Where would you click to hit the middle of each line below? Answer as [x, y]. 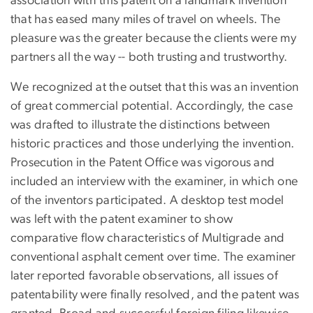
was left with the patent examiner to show [122, 219]
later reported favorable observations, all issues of [144, 276]
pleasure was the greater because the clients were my [153, 38]
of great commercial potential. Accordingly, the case [152, 106]
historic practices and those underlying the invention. [153, 144]
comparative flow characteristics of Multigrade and [148, 238]
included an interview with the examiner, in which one [154, 181]
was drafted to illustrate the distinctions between [140, 125]
